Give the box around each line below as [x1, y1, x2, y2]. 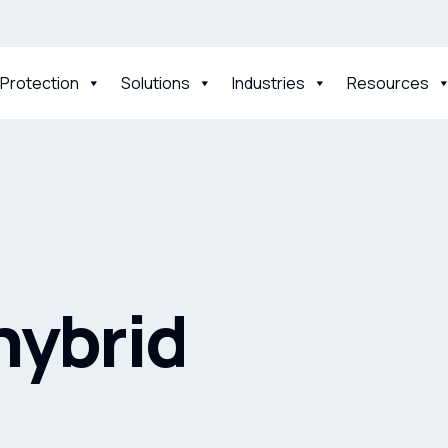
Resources [347, 71, 429, 94]
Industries [232, 71, 305, 94]
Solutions [121, 71, 190, 94]
